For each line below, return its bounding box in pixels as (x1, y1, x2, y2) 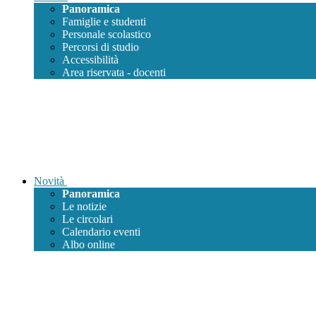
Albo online (62, 238, 115, 251)
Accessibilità (62, 54, 119, 66)
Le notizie (62, 200, 107, 213)
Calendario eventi (62, 226, 140, 238)
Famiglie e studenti (62, 16, 146, 28)
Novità (34, 175, 64, 188)
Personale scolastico (62, 28, 151, 41)
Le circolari (62, 213, 113, 226)
